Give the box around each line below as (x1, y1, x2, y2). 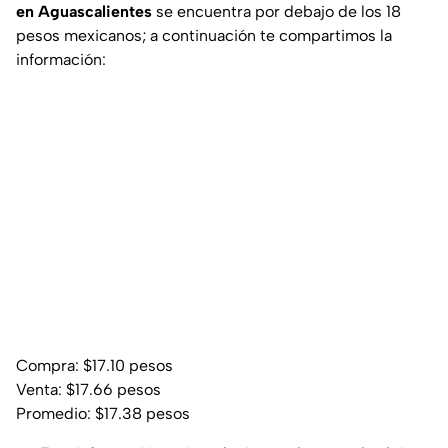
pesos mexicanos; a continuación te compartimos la (16, 26, 392, 46)
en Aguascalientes (16, 2, 152, 22)
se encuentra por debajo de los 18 (152, 2, 401, 22)
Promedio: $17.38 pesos (16, 404, 190, 424)
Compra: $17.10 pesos (16, 356, 173, 376)
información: (16, 50, 106, 70)
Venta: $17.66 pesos (16, 380, 161, 400)
